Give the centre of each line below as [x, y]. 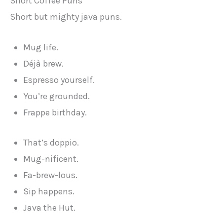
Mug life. [41, 48]
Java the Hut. [50, 207]
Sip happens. [49, 191]
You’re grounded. [57, 96]
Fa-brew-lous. [51, 175]
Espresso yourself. [59, 80]
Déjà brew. [44, 64]
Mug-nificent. [51, 159]
